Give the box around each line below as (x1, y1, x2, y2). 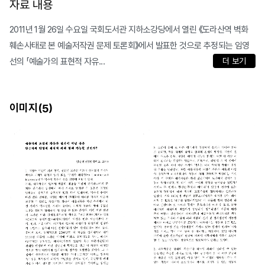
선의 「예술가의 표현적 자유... (9, 56, 105, 67)
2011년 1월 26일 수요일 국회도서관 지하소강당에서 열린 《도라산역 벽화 (9, 24, 248, 35)
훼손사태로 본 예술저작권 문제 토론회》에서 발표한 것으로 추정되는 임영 (9, 40, 250, 51)
